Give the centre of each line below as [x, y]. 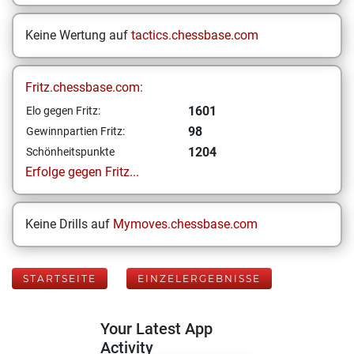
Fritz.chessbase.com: [84, 87]
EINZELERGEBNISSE [199, 279]
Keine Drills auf [69, 224]
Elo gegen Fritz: [63, 111]
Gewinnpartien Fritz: [75, 131]
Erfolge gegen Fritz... [82, 172]
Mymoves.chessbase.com [185, 224]
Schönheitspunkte [70, 152]
